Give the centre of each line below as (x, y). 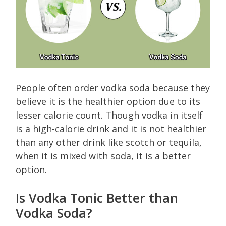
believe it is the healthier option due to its (108, 101)
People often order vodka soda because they (113, 88)
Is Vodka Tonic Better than (97, 197)
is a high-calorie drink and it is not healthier (111, 128)
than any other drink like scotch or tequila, (109, 142)
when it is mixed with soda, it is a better (103, 156)
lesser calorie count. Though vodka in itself (109, 115)
